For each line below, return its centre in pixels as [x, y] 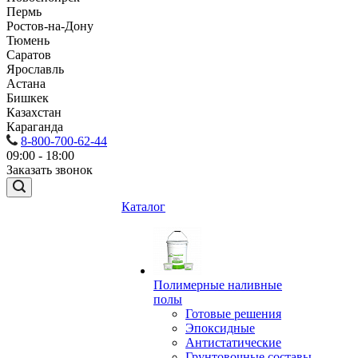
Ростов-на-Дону [50, 26]
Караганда [35, 126]
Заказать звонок [50, 169]
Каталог [143, 206]
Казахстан [34, 112]
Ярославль [35, 69]
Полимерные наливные [218, 284]
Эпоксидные [220, 328]
